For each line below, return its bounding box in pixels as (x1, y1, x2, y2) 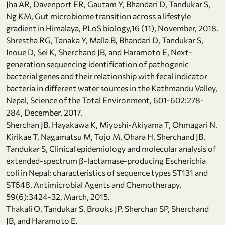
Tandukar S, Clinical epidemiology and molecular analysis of (6, 143, 216, 153)
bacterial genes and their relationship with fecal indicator (6, 71, 207, 81)
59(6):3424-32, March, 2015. (6, 191, 110, 201)
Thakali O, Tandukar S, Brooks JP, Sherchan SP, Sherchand (6, 203, 209, 213)
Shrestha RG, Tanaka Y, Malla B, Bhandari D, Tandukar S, (6, 35, 203, 45)
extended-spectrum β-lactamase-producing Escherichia (6, 155, 206, 165)
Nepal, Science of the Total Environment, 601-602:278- (6, 95, 204, 105)
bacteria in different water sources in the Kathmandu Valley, (6, 83, 217, 93)
